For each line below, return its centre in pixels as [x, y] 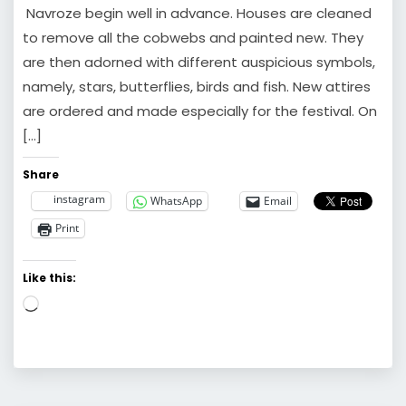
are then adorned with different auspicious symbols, [199, 62]
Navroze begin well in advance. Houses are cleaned [197, 13]
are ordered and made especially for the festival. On [200, 111]
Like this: [49, 277]
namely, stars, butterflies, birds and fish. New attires [197, 86]
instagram [79, 198]
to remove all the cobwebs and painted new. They [193, 37]
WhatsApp [176, 201]
